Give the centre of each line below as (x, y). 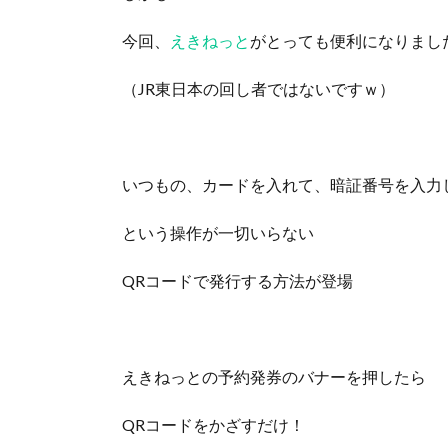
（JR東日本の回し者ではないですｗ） (258, 89)
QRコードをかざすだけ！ (213, 425)
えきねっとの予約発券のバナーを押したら (274, 377)
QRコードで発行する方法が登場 (237, 281)
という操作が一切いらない (218, 233)
